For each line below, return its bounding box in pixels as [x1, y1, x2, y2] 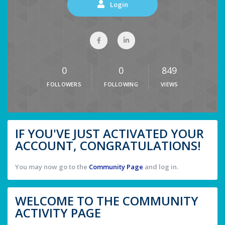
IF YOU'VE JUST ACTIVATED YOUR [15, 125, 204, 142]
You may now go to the [15, 162, 89, 172]
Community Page [89, 162, 143, 172]
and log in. [143, 162, 178, 172]
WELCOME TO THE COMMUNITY [15, 192, 198, 209]
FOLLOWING [104, 80, 139, 88]
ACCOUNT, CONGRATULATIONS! [15, 137, 201, 154]
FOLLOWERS [47, 80, 82, 88]
